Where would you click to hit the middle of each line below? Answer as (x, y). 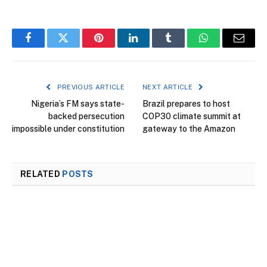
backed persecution (86, 116)
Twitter (78, 47)
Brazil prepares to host (186, 103)
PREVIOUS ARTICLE (90, 87)
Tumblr (184, 47)
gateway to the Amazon (189, 128)
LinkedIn (152, 47)
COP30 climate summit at (192, 116)
